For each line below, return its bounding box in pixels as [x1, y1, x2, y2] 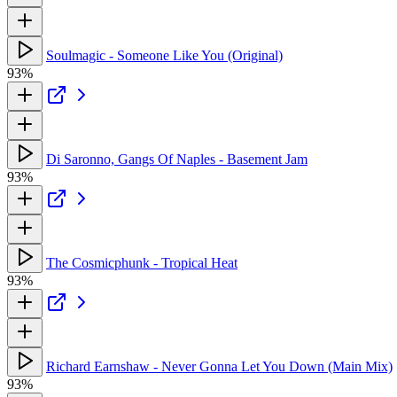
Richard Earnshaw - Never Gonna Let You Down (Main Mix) [46, 358, 393, 374]
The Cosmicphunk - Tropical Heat [46, 254, 237, 270]
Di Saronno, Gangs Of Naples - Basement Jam [46, 151, 307, 167]
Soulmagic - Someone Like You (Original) [46, 47, 283, 63]
